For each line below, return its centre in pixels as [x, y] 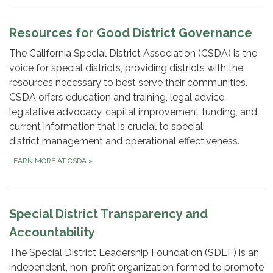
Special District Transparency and [108, 214]
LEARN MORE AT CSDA [49, 161]
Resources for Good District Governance [131, 33]
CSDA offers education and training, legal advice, [118, 97]
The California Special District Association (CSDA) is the [133, 53]
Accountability [52, 232]
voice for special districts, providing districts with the [126, 68]
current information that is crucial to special [106, 126]
